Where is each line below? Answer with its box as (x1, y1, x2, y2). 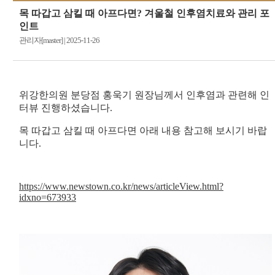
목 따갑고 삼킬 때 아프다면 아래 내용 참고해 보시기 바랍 (18, 125, 267, 136)
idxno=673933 (18, 192, 76, 203)
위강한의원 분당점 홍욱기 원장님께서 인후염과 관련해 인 (18, 89, 269, 100)
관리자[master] (18, 35, 64, 45)
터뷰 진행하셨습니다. (18, 102, 112, 113)
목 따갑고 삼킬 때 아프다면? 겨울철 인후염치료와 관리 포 (18, 7, 269, 18)
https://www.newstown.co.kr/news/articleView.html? (18, 180, 223, 192)
